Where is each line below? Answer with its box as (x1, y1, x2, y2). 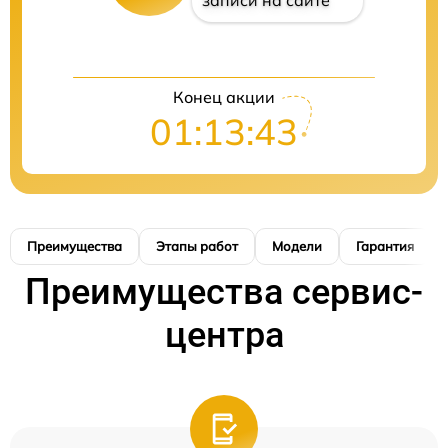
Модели (272, 238, 322, 255)
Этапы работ (156, 238, 238, 255)
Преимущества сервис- (25, 271, 423, 314)
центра (164, 314, 284, 357)
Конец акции (173, 87, 275, 108)
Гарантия (356, 238, 414, 255)
